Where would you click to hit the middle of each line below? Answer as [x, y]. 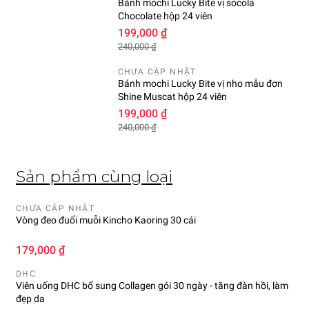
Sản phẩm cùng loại [94, 177]
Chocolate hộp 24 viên [165, 16]
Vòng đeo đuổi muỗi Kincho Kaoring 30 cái [106, 220]
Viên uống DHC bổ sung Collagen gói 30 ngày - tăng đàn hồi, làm [152, 286]
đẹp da [30, 299]
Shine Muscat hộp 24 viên [172, 97]
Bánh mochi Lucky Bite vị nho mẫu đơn [200, 84]
